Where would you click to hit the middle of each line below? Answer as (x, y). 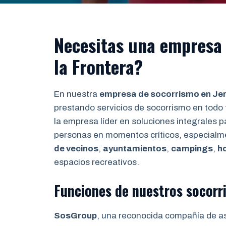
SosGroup (75, 215)
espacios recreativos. (97, 162)
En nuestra (77, 94)
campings (192, 149)
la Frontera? (98, 66)
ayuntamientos (135, 149)
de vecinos (76, 149)
